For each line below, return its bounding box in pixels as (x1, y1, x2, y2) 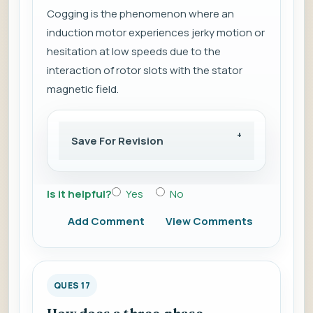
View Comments (166, 214, 253, 229)
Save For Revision (71, 133, 163, 149)
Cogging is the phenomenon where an (47, 6, 234, 22)
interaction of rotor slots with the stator (47, 63, 242, 78)
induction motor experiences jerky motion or (47, 25, 265, 41)
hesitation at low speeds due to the (47, 44, 221, 59)
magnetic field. (47, 82, 119, 97)
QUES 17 (54, 279, 91, 292)
